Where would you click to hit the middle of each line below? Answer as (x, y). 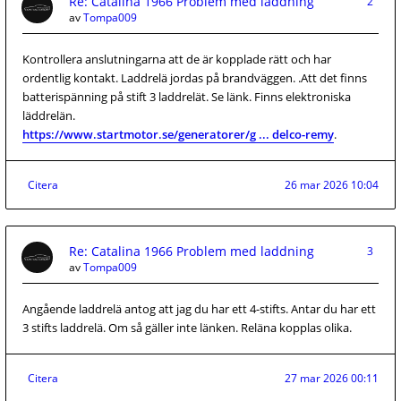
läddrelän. (49, 115)
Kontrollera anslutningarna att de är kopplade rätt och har (177, 59)
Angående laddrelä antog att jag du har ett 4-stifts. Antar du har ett (199, 309)
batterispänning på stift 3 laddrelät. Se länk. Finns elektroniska (187, 97)
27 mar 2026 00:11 (332, 378)
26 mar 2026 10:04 (332, 185)
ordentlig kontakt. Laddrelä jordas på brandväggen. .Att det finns (195, 78)
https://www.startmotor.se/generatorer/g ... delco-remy (178, 134)
